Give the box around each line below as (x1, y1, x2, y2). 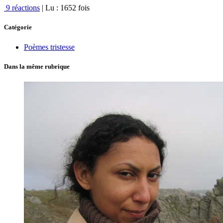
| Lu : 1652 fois (40, 3, 90, 12)
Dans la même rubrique (4, 62, 70, 70)
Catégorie (4, 23, 32, 31)
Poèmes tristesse (24, 42, 75, 51)
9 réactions (4, 3, 40, 12)
